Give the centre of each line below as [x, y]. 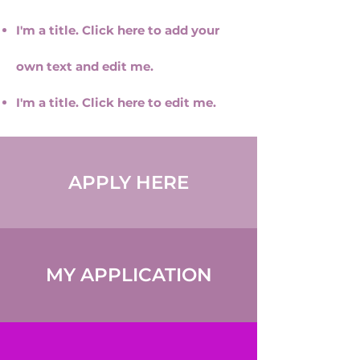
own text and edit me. [85, 66]
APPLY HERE [129, 182]
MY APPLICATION [129, 275]
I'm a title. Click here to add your [118, 30]
